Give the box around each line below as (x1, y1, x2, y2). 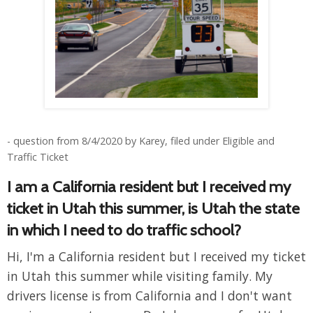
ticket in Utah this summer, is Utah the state (7, 198, 300, 219)
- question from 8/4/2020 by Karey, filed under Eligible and (7, 134, 275, 148)
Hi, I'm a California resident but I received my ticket (7, 248, 306, 265)
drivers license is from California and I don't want (7, 287, 292, 305)
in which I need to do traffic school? (7, 220, 241, 240)
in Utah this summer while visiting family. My (7, 268, 272, 285)
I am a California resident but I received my (7, 177, 291, 197)
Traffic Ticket (7, 150, 68, 164)
